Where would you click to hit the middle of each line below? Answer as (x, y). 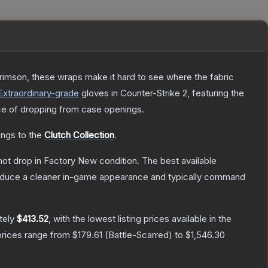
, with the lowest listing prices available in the (140, 219)
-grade (65, 93)
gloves (95, 93)
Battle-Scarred (138, 235)
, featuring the (216, 93)
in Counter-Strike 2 (148, 93)
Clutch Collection (79, 135)
